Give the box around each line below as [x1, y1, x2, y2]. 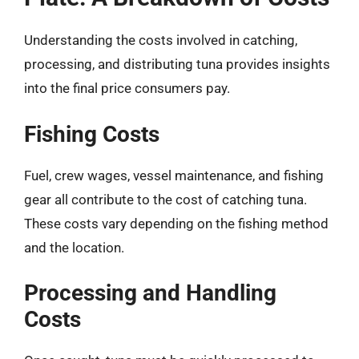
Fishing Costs [24, 120, 159, 147]
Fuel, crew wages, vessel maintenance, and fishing [24, 167, 324, 184]
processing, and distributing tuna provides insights [24, 56, 330, 72]
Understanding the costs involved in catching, [24, 32, 297, 48]
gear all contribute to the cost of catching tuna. [24, 191, 307, 208]
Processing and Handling [24, 280, 276, 306]
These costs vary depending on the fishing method [24, 215, 329, 232]
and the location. [24, 239, 124, 256]
